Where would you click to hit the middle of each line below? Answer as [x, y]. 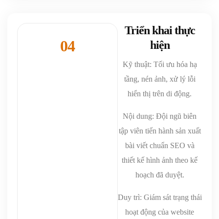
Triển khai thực [160, 30]
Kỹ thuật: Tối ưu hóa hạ [160, 64]
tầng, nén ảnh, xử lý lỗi [160, 79]
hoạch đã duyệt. [160, 175]
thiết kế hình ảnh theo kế [160, 160]
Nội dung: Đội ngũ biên [160, 116]
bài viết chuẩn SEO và [160, 145]
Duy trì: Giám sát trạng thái [160, 197]
